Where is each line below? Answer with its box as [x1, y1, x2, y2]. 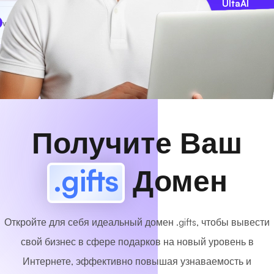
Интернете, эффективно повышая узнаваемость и [23, 255, 251, 267]
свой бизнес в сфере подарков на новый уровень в [20, 235, 254, 248]
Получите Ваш [32, 124, 242, 161]
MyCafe [23, 17, 54, 28]
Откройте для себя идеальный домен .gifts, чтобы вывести [4, 216, 270, 228]
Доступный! [79, 18, 122, 27]
